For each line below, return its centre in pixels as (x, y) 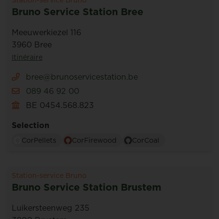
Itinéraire (27, 57)
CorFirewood (94, 140)
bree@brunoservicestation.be (81, 77)
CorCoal (146, 140)
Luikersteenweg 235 (51, 208)
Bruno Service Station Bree (77, 12)
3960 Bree (32, 44)
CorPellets (39, 140)
